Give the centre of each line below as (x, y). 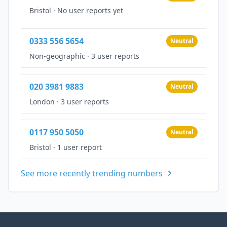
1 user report (80, 147)
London (42, 101)
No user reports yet (90, 10)
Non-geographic (57, 56)
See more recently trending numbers (92, 173)
